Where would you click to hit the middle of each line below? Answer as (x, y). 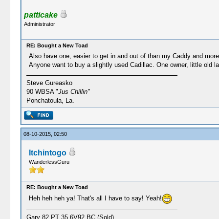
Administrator (39, 24)
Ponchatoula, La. (50, 100)
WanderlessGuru (49, 162)
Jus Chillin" (74, 92)
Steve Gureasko (49, 83)
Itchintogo (47, 153)
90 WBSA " (42, 92)
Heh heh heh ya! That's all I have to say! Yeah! (95, 198)
